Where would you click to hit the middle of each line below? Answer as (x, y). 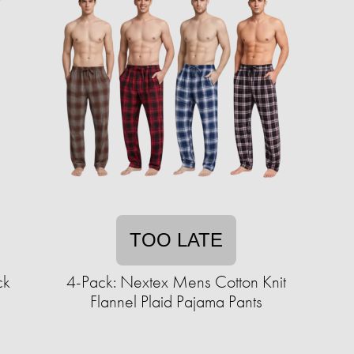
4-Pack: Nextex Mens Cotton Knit (176, 282)
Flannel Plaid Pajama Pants (176, 301)
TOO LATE (176, 240)
